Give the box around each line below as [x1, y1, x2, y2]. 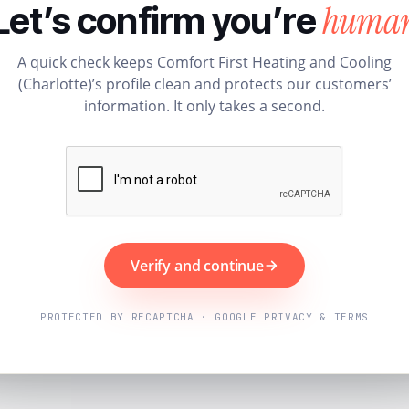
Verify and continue [131, 255, 264, 276]
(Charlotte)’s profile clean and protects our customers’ [17, 73, 392, 94]
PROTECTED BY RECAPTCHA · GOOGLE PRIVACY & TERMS [39, 309, 370, 323]
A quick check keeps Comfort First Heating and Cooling [17, 51, 392, 72]
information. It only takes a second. [84, 95, 325, 116]
